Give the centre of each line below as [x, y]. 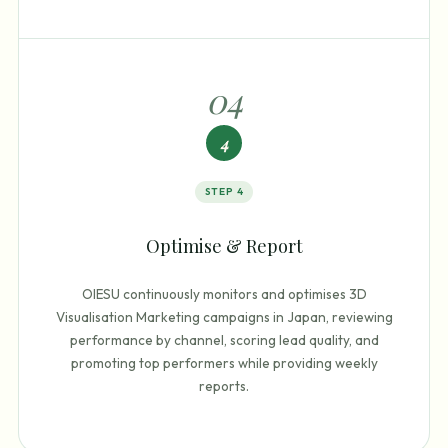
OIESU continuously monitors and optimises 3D [224, 293]
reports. [224, 385]
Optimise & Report [224, 246]
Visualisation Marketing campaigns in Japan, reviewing [224, 316]
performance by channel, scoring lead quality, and [224, 339]
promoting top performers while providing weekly [224, 362]
